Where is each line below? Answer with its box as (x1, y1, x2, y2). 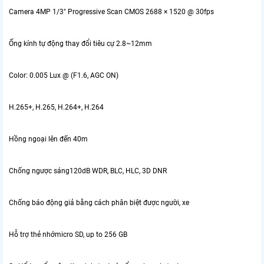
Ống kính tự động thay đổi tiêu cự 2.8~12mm (9, 39, 152, 48)
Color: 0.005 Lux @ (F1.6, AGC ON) (9, 71, 120, 80)
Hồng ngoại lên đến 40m (9, 134, 90, 143)
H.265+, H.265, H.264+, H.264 (9, 103, 104, 111)
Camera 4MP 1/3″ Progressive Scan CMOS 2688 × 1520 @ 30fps (9, 7, 214, 16)
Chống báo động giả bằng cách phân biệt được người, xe (9, 198, 189, 207)
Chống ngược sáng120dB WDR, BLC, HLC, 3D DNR (9, 166, 169, 175)
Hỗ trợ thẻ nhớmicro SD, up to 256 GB (9, 230, 129, 239)
